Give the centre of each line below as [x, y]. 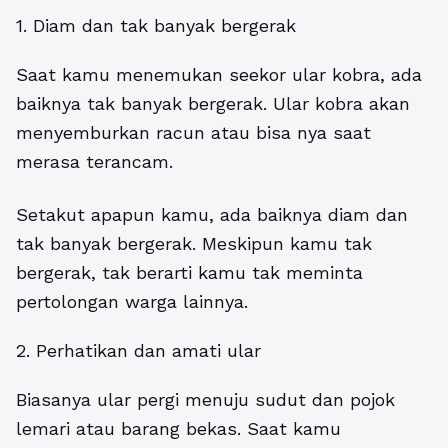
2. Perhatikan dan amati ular [138, 351]
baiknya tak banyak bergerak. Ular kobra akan [213, 104]
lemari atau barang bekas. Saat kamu [178, 429]
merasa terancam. [94, 162]
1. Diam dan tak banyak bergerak [156, 26]
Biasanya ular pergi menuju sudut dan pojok [205, 400]
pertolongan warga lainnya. [132, 302]
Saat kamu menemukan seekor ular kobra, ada [219, 75]
